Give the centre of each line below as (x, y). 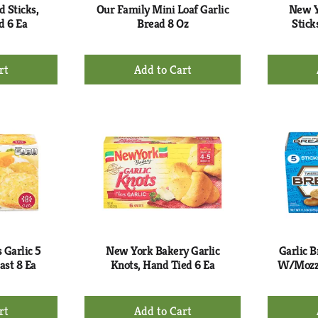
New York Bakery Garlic (163, 251)
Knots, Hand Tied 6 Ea (163, 265)
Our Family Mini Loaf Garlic (163, 9)
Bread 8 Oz (163, 23)
